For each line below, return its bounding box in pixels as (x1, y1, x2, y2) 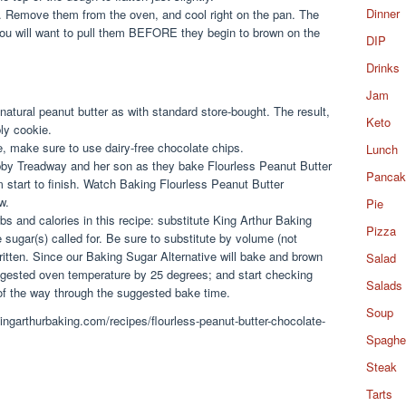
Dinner (366, 5, 400, 22)
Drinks (366, 59, 400, 76)
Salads (366, 276, 402, 294)
